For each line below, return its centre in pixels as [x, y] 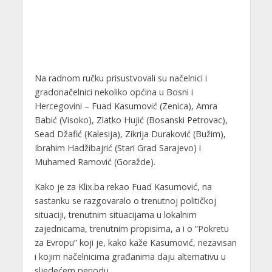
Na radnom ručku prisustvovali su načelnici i [121, 78]
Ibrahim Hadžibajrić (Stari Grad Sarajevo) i [117, 148]
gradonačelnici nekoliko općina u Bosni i [114, 92]
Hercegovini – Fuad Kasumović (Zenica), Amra [126, 106]
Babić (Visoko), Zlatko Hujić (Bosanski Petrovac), [131, 120]
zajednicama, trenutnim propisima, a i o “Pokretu [131, 228]
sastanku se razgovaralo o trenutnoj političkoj [125, 200]
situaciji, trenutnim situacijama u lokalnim [115, 214]
